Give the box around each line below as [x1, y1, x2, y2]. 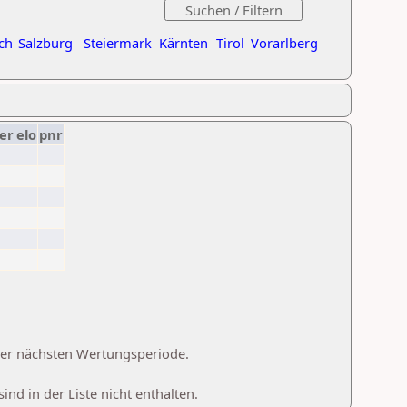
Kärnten [159, 34, 208, 52]
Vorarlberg [251, 34, 318, 52]
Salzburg [18, 34, 73, 52]
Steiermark [84, 34, 152, 52]
